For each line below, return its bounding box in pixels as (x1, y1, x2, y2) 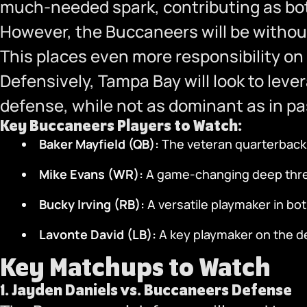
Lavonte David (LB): (39, 226, 156, 243)
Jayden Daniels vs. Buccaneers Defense (12, 282, 292, 299)
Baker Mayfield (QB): (39, 136, 159, 152)
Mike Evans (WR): (39, 166, 143, 182)
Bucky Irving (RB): (39, 196, 145, 212)
